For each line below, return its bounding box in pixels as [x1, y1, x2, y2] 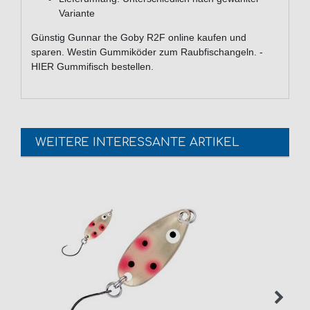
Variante [59, 8, 95, 19]
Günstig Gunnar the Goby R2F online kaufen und [31, 32, 246, 44]
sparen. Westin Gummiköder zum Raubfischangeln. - [31, 46, 263, 58]
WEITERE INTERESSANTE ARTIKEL [35, 136, 239, 149]
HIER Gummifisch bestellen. [31, 61, 154, 73]
